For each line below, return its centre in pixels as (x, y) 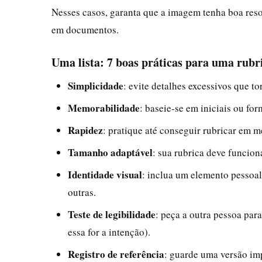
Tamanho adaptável (110, 152)
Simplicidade (96, 85)
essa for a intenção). (109, 232)
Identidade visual (105, 174)
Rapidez (85, 130)
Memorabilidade (104, 108)
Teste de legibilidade (112, 214)
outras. (82, 192)
